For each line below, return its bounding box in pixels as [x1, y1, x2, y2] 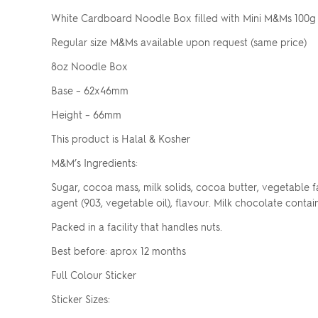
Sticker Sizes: [51, 292, 113, 305]
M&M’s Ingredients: [51, 156, 138, 169]
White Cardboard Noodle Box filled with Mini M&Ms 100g [51, 11, 316, 24]
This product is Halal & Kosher [51, 132, 190, 145]
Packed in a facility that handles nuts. [51, 220, 222, 233]
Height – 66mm [51, 108, 121, 121]
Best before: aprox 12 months [51, 244, 186, 257]
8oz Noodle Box [51, 60, 128, 72]
